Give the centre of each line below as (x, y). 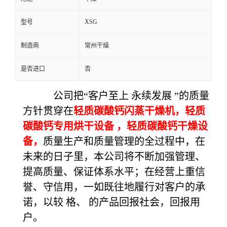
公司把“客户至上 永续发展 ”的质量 (131, 96)
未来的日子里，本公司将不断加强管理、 (114, 157)
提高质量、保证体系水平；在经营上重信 (114, 172)
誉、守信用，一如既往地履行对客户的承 (114, 187)
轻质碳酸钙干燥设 (167, 126)
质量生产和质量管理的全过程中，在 (124, 141)
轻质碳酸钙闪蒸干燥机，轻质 (139, 111)
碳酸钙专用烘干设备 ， (75, 126)
